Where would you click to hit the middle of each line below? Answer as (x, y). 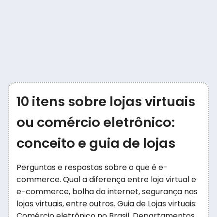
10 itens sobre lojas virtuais (106, 101)
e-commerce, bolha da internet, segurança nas (107, 192)
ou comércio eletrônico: (96, 122)
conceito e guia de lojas (96, 143)
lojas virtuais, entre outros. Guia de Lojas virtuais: (107, 204)
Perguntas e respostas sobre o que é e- (92, 167)
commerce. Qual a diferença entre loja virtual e (106, 179)
